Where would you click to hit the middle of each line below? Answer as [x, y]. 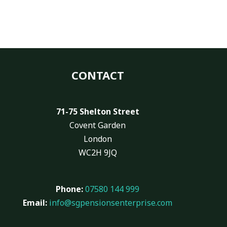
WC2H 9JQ [98, 153]
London [98, 139]
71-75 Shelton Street [98, 111]
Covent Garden [98, 125]
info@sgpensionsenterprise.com [111, 202]
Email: [36, 202]
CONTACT [98, 75]
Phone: [70, 189]
